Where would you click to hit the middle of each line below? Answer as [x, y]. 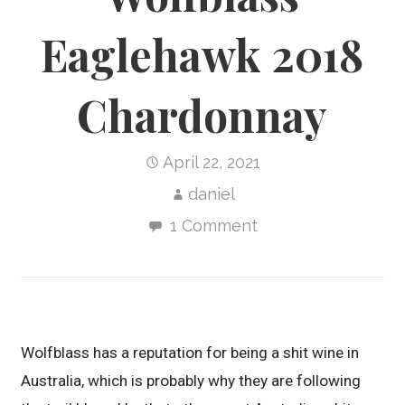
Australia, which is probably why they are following [191, 380]
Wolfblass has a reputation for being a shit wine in [190, 352]
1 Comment [213, 226]
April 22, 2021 [211, 163]
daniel [211, 194]
